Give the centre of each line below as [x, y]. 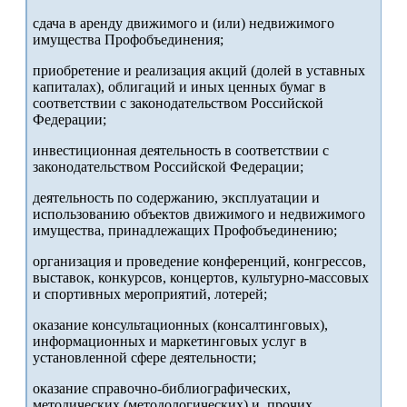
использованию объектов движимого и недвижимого [199, 214]
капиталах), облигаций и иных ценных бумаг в [179, 87]
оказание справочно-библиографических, [162, 389]
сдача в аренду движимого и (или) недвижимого [184, 24]
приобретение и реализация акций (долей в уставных [199, 71]
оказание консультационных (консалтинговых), [180, 325]
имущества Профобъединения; [128, 40]
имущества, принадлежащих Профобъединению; [185, 231]
